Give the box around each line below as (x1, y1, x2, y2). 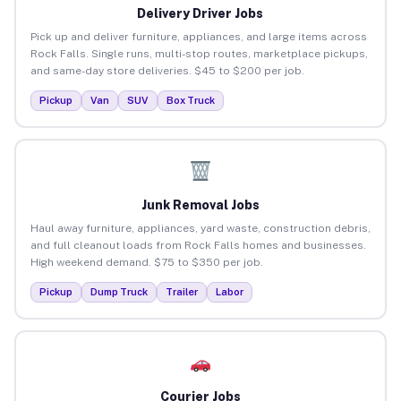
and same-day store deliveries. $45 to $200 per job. (30, 64, 304, 77)
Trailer (165, 286, 198, 297)
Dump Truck (90, 286, 148, 297)
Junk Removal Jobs (141, 197, 260, 212)
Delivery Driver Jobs (137, 5, 264, 21)
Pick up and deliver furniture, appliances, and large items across (30, 30, 367, 43)
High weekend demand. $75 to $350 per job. (30, 255, 263, 269)
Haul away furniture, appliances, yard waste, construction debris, (30, 221, 371, 235)
